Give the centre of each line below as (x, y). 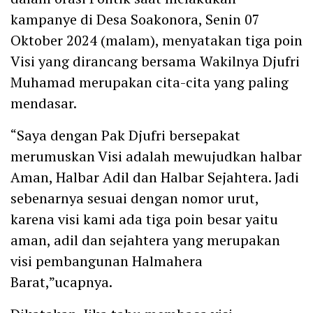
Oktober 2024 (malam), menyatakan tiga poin (156, 40)
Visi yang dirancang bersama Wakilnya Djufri (155, 61)
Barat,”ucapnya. (61, 282)
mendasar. (44, 103)
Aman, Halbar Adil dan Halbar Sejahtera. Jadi (155, 177)
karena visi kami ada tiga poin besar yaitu (144, 219)
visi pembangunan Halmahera (107, 261)
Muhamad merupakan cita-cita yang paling (150, 82)
